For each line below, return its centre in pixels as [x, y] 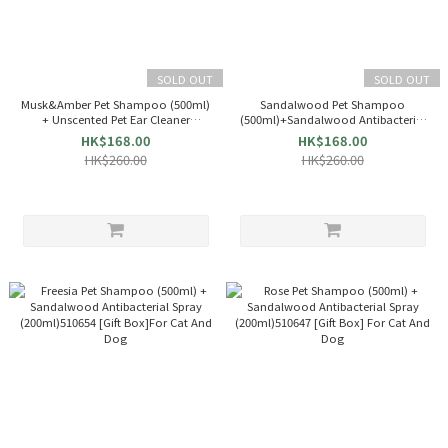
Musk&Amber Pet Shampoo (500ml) [115, 103]
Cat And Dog [332, 148]
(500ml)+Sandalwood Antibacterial [332, 118]
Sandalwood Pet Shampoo [332, 103]
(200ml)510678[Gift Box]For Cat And [115, 133]
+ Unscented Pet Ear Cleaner [115, 118]
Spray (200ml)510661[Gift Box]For [332, 133]
